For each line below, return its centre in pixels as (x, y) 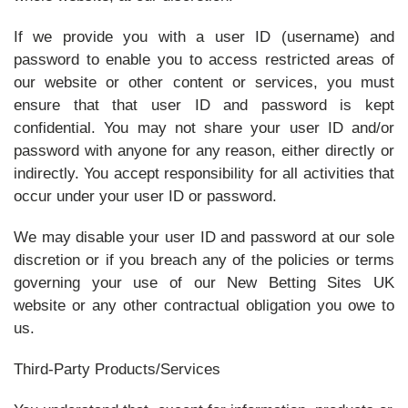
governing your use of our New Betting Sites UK (204, 283)
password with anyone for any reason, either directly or (204, 151)
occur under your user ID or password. (145, 196)
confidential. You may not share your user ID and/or (204, 128)
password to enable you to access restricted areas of (204, 60)
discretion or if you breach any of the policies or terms (204, 260)
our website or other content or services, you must (204, 82)
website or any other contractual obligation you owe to (204, 306)
